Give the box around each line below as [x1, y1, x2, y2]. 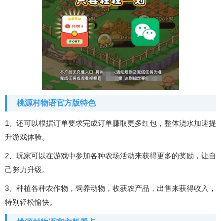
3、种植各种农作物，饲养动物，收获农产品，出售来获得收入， [5, 184, 216, 193]
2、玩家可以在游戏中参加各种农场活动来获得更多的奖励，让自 [5, 151, 216, 160]
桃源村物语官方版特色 [17, 99, 96, 108]
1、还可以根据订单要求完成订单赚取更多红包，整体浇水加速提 [5, 119, 216, 128]
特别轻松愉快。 [5, 198, 57, 207]
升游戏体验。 [5, 133, 49, 142]
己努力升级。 [5, 165, 49, 174]
